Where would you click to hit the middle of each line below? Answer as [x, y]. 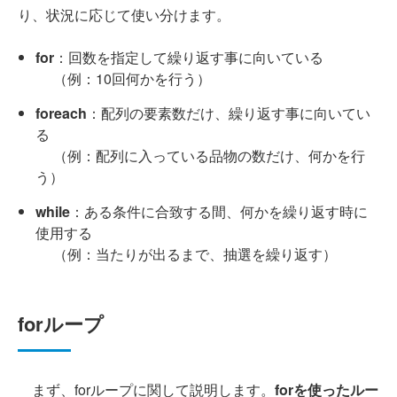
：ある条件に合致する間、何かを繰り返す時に [219, 212]
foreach [61, 113]
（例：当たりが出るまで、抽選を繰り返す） [186, 254]
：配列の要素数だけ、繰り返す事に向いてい [229, 113]
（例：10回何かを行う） [123, 79]
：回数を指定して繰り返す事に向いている [189, 58]
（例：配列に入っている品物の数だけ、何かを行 [200, 156]
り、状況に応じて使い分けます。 [124, 15]
